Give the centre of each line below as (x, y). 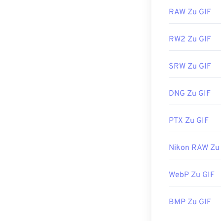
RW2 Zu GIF (190, 40)
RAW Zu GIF (190, 13)
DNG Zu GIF (190, 94)
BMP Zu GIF (190, 203)
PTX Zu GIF (189, 121)
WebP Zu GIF (192, 175)
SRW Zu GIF (190, 67)
